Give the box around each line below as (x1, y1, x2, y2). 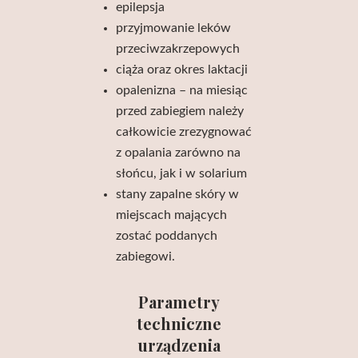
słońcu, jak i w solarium (116, 167, 248, 180)
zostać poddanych (116, 229, 218, 242)
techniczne (137, 312, 221, 334)
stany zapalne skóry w (116, 188, 240, 201)
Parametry (138, 291, 220, 312)
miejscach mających (116, 209, 228, 221)
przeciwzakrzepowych (116, 42, 241, 55)
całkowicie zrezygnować (116, 125, 253, 138)
